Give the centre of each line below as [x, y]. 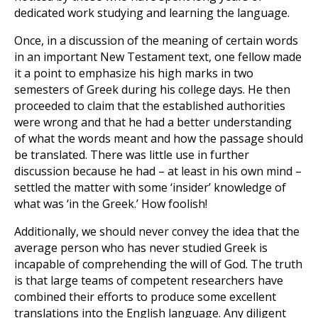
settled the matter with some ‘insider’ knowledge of [150, 187]
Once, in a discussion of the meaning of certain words [156, 40]
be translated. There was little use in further [132, 155]
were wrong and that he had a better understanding [153, 122]
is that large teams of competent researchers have [149, 280]
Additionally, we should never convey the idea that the [157, 231]
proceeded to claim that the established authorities [150, 106]
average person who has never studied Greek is [141, 248]
